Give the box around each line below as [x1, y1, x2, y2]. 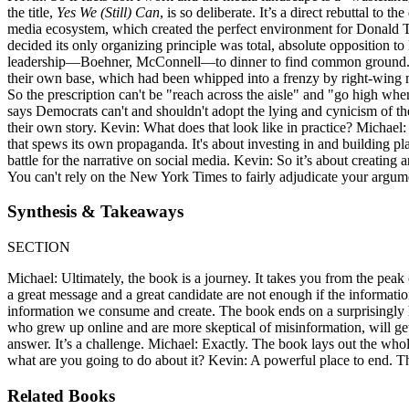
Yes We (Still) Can [57, 4, 160, 20]
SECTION [7, 239, 70, 255]
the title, [7, 4, 57, 20]
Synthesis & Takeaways [7, 202, 184, 222]
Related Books [7, 385, 115, 405]
